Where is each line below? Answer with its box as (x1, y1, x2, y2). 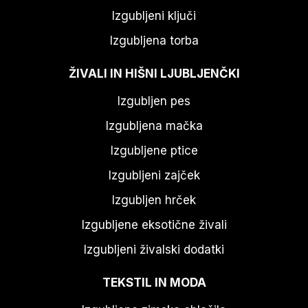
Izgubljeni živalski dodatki (84, 242, 224, 256)
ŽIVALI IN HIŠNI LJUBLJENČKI (68, 66, 240, 80)
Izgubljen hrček (112, 192, 196, 207)
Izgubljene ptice (110, 143, 198, 157)
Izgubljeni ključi (112, 8, 196, 23)
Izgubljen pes (118, 93, 190, 108)
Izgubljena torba (109, 33, 199, 47)
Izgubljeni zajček (108, 168, 200, 182)
